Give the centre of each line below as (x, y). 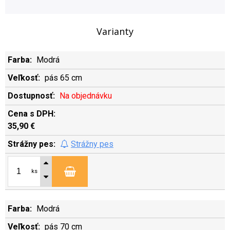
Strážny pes (92, 144)
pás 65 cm (63, 78)
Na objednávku (86, 96)
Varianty (115, 31)
